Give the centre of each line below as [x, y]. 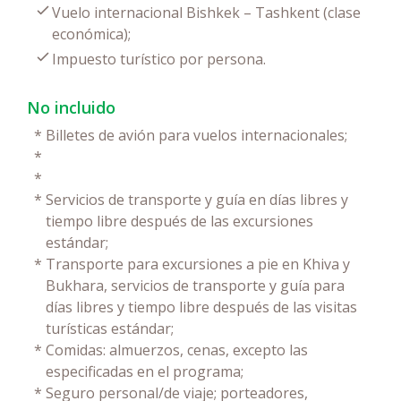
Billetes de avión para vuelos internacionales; [196, 135]
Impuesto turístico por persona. [159, 59]
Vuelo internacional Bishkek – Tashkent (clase [206, 12]
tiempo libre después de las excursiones [179, 221]
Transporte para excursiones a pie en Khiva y [198, 264]
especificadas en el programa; [145, 371]
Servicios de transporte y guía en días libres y [197, 199]
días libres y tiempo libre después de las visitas [201, 307]
